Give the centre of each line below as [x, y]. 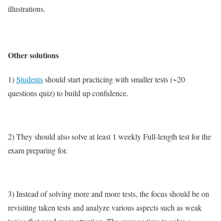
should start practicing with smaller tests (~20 [114, 79]
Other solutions [33, 55]
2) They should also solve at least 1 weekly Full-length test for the [110, 136]
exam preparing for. [38, 150]
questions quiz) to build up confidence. [68, 93]
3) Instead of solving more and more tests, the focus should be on [109, 193]
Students [30, 79]
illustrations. [27, 9]
